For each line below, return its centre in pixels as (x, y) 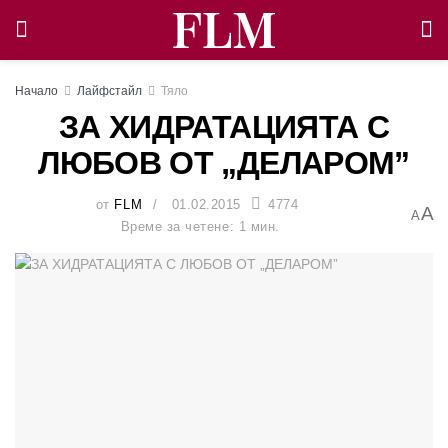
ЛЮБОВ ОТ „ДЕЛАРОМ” (224, 163)
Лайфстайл (109, 91)
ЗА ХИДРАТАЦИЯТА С (224, 127)
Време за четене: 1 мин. (200, 226)
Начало (36, 91)
